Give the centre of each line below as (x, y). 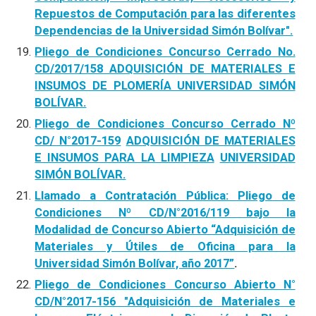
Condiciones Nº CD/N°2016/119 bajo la (165, 213)
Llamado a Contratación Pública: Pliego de (165, 196)
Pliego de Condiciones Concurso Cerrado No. (165, 52)
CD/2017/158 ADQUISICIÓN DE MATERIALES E (165, 69)
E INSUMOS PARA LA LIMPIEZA (124, 158)
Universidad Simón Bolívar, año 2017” (135, 263)
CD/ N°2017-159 (78, 141)
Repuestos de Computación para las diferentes (165, 14)
